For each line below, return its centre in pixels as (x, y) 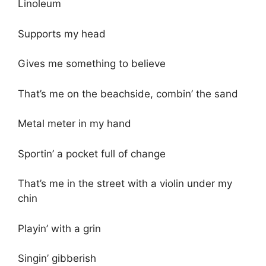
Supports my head (62, 34)
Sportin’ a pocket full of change (92, 153)
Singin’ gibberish (57, 259)
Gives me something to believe (92, 64)
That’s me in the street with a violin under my (125, 184)
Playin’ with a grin (59, 228)
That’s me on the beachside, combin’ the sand (128, 94)
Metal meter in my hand (75, 124)
